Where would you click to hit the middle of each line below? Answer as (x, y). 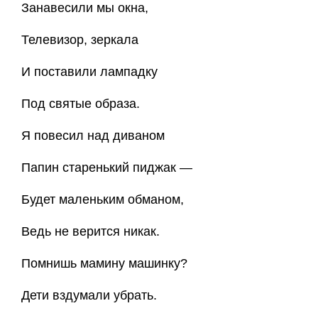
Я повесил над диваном (93, 136)
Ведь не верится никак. (91, 231)
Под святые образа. (81, 104)
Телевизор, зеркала (80, 40)
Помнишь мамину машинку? (104, 263)
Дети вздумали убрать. (89, 295)
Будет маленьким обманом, (103, 199)
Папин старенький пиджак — (107, 168)
